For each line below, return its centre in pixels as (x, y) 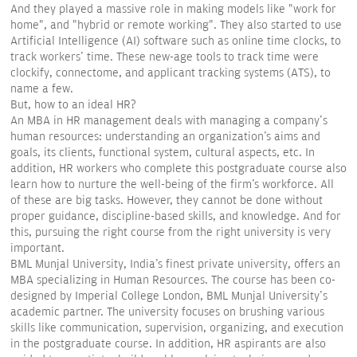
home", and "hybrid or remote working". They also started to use (176, 25)
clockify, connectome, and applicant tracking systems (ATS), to (171, 73)
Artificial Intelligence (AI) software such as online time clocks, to (176, 41)
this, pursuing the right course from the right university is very (171, 232)
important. (37, 248)
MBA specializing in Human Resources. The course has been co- (173, 280)
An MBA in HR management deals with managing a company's (169, 121)
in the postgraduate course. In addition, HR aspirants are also (168, 344)
